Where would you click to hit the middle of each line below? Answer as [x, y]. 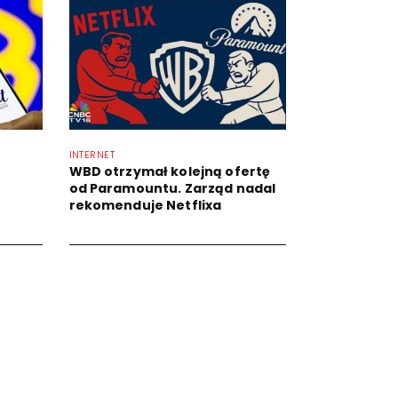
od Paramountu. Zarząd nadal [172, 188]
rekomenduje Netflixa [145, 205]
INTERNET [92, 155]
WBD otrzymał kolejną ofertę [170, 171]
